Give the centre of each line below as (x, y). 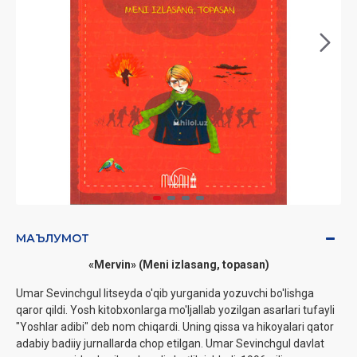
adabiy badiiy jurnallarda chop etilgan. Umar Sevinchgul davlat (170, 344)
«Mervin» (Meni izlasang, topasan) (178, 265)
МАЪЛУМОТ (53, 239)
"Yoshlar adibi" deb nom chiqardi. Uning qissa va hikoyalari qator (175, 327)
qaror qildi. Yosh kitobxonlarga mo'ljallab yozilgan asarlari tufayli (175, 310)
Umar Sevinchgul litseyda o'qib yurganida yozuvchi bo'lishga (165, 294)
